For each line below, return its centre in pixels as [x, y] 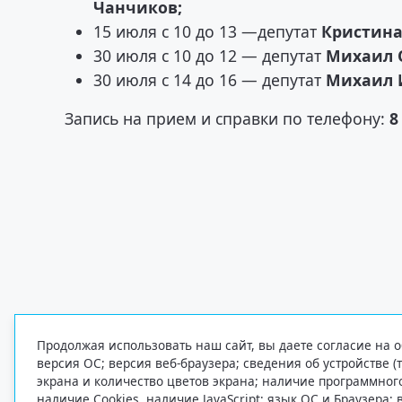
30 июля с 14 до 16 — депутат [210, 79]
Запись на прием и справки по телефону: [227, 118]
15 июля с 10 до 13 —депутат [208, 31]
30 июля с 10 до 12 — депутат [210, 55]
